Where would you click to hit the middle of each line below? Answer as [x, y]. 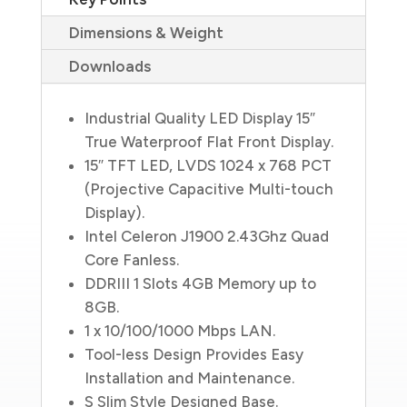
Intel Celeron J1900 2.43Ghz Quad [206, 236]
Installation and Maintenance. [189, 377]
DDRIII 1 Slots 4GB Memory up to [200, 283]
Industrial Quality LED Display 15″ [199, 118]
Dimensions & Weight [146, 32]
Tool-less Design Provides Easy [194, 354]
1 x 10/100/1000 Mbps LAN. [179, 330]
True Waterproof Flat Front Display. [208, 141]
